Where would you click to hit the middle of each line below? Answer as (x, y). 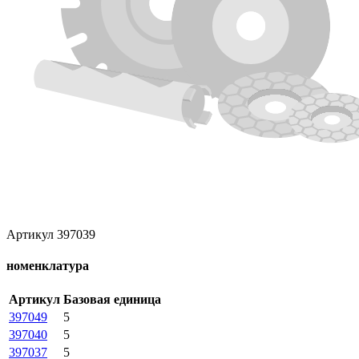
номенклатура (48, 266)
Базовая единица (112, 300)
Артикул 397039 (51, 234)
